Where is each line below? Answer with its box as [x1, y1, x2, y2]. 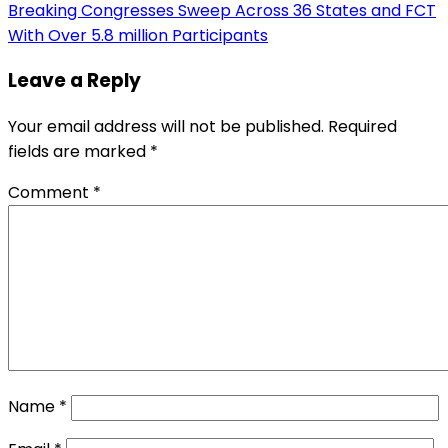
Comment [8, 181, 93, 205]
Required [328, 115, 397, 139]
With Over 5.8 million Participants [8, 23, 268, 47]
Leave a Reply [8, 67, 141, 95]
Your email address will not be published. [8, 115, 324, 139]
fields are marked [8, 140, 150, 164]
